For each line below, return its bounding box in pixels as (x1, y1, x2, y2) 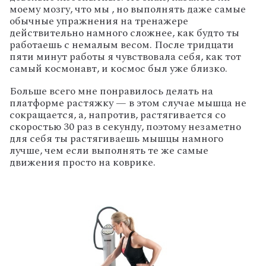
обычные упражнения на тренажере (9, 13, 188, 30)
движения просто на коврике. (9, 154, 156, 171)
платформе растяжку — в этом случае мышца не (9, 95, 246, 112)
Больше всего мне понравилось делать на (9, 83, 213, 100)
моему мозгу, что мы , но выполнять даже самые (9, 1, 246, 18)
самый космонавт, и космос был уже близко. (9, 61, 227, 77)
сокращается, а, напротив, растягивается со (9, 107, 226, 123)
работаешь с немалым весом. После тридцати (9, 37, 234, 53)
